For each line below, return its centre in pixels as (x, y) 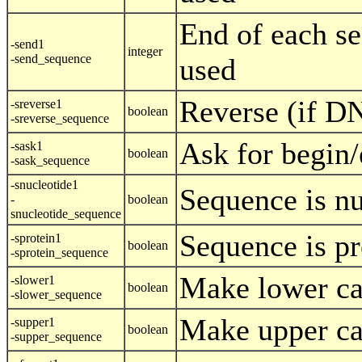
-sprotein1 (36, 238)
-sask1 (27, 146)
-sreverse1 (36, 104)
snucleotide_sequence (66, 214)
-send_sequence (51, 59)
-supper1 (33, 322)
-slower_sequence (56, 295)
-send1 (27, 44)
